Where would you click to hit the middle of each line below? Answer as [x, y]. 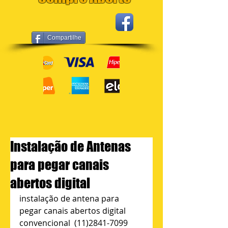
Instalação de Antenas [70, 146]
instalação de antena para [70, 198]
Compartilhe [64, 38]
